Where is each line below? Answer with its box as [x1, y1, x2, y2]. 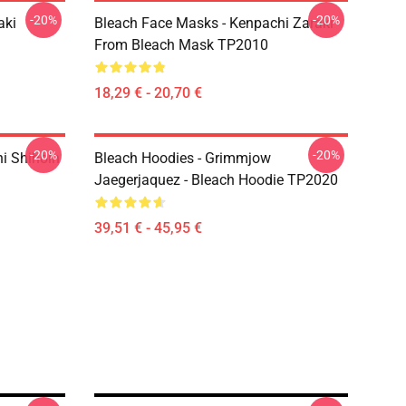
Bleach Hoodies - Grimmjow [94, 150, 271, 167]
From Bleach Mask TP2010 [94, 36, 268, 53]
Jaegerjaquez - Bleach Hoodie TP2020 [94, 171, 338, 188]
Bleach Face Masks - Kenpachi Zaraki [94, 14, 333, 32]
